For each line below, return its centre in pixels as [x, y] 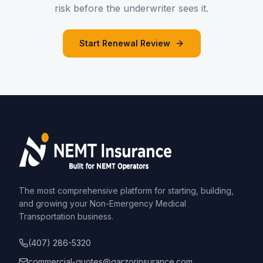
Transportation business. [66, 216]
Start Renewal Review [124, 43]
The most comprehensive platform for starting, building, [126, 190]
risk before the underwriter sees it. [131, 8]
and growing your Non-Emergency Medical [102, 203]
